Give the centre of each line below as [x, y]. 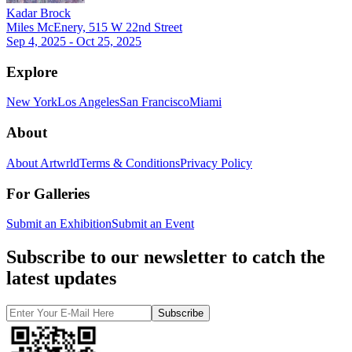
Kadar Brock [38, 13]
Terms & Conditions [130, 163]
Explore [32, 71]
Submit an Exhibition [59, 224]
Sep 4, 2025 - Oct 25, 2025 [74, 41]
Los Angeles [88, 102]
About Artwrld [43, 163]
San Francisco [154, 102]
